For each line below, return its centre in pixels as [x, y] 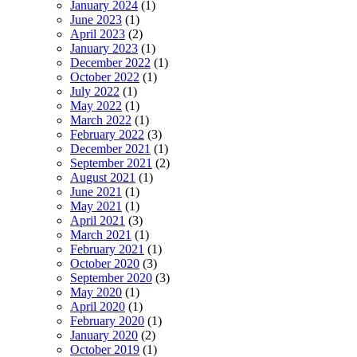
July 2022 [95, 91]
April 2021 [98, 220]
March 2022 [101, 120]
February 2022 [107, 134]
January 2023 [104, 48]
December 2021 [110, 148]
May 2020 [96, 292]
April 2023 [98, 33]
